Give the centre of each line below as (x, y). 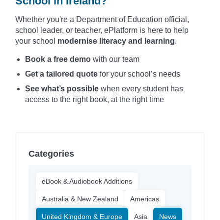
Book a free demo (58, 59)
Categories (51, 153)
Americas (145, 199)
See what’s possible (62, 88)
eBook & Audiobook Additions (87, 181)
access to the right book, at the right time (95, 99)
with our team (115, 59)
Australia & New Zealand (80, 199)
